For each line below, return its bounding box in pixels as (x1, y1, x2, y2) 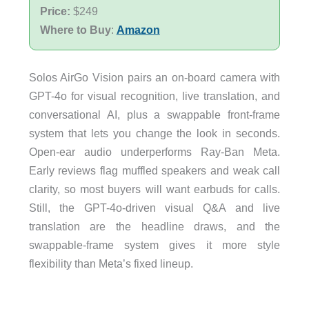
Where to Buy (39, 23, 111, 36)
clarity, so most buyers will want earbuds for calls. (28, 183, 281, 196)
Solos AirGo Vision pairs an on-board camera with (28, 71, 281, 84)
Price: (39, 5, 73, 17)
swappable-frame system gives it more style (28, 239, 281, 252)
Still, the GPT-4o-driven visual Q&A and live (28, 201, 281, 215)
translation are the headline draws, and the (28, 220, 281, 233)
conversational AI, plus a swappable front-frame (28, 108, 281, 121)
